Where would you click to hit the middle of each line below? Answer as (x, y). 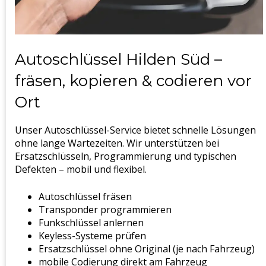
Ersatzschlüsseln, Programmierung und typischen (126, 156)
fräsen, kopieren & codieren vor (133, 81)
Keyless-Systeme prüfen (92, 236)
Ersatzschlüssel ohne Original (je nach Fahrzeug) (147, 249)
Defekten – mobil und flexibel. (81, 170)
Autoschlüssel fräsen (85, 197)
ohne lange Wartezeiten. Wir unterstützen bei (117, 143)
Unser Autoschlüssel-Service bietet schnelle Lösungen (135, 130)
